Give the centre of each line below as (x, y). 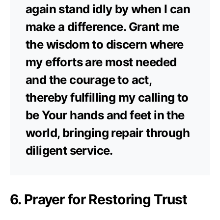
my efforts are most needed (101, 62)
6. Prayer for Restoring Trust (99, 199)
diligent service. (69, 150)
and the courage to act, (89, 80)
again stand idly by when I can (108, 9)
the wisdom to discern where (105, 44)
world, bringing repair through (108, 133)
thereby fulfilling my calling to (107, 97)
